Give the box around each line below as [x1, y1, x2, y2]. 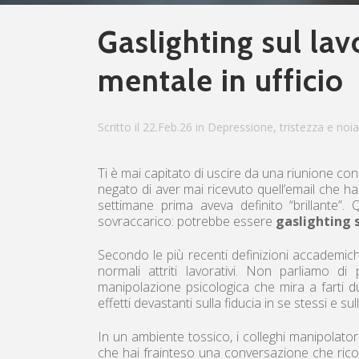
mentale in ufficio [98, 61, 344, 99]
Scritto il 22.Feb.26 [98, 119, 192, 135]
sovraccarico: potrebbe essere [98, 212, 276, 230]
